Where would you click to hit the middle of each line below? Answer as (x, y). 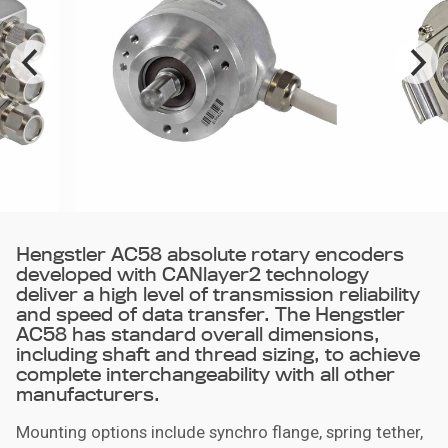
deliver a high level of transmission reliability (218, 293)
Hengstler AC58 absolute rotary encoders (210, 253)
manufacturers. (88, 393)
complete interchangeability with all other (205, 373)
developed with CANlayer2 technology (192, 273)
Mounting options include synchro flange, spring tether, (219, 431)
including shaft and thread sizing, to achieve (218, 353)
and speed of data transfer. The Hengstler (210, 313)
